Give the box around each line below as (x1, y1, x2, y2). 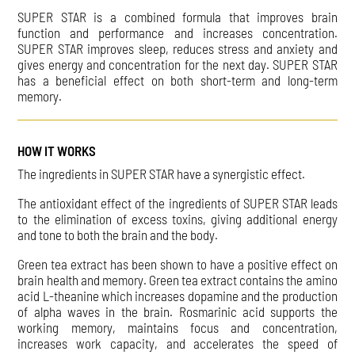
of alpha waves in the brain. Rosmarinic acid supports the (17, 303, 338, 320)
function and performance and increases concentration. (17, 25, 338, 41)
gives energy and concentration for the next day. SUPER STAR (17, 56, 338, 73)
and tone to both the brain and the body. (17, 227, 219, 243)
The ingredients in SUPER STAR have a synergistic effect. (17, 166, 306, 182)
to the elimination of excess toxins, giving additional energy (17, 211, 338, 227)
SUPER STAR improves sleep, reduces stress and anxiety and (17, 40, 338, 57)
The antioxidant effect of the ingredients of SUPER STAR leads (17, 195, 338, 212)
